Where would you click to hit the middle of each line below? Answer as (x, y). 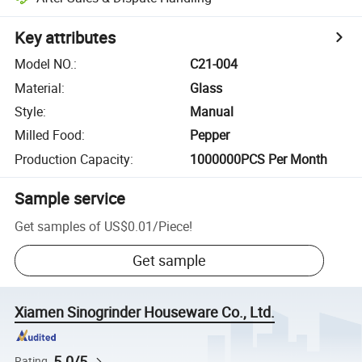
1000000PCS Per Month (259, 159)
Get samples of (58, 226)
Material (38, 88)
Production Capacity (73, 159)
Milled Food (48, 135)
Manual (212, 111)
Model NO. (44, 64)
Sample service (70, 198)
